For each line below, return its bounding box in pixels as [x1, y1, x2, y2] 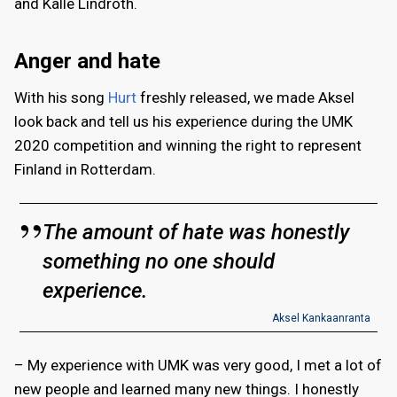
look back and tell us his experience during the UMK [14, 112, 353, 130]
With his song [14, 88, 108, 106]
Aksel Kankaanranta [271, 311, 370, 324]
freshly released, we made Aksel [136, 88, 354, 106]
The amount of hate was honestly [43, 219, 350, 245]
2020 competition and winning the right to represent [14, 136, 362, 154]
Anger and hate [14, 48, 160, 74]
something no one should [43, 248, 276, 274]
